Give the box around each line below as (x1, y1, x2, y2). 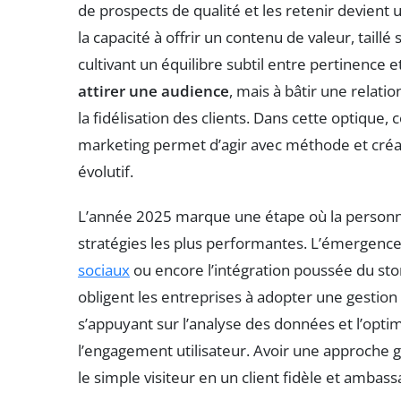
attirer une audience (78, 80, 229, 101)
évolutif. (78, 160, 133, 182)
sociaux (78, 259, 130, 280)
